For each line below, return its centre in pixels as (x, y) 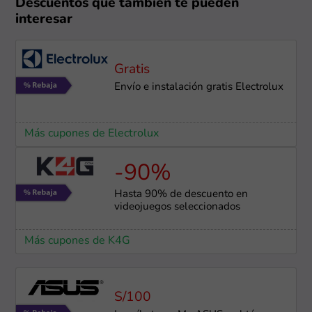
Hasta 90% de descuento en (181, 195)
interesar (44, 20)
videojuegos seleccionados (177, 208)
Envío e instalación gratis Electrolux (198, 88)
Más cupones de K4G (77, 241)
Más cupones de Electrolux (91, 134)
